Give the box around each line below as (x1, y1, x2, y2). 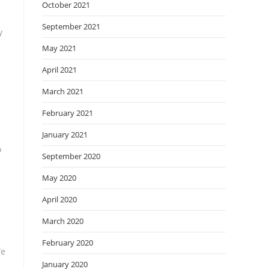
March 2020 (42, 216, 83, 226)
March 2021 (42, 86, 83, 97)
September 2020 (42, 151, 100, 162)
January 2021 (42, 129, 88, 140)
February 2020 (42, 237, 93, 248)
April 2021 (42, 64, 77, 75)
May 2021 (42, 43, 76, 53)
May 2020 (42, 172, 76, 183)
